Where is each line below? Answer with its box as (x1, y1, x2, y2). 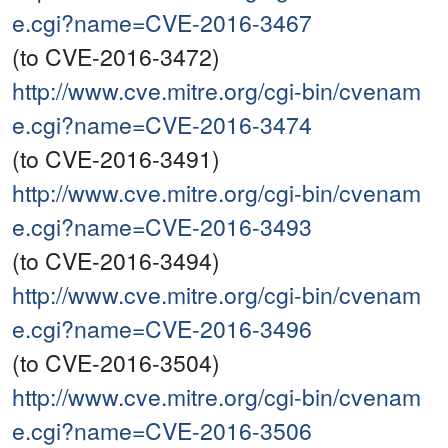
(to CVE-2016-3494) (12, 244, 220, 278)
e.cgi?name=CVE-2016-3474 (12, 108, 312, 142)
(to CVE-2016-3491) (12, 142, 220, 176)
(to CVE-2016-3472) (12, 40, 220, 74)
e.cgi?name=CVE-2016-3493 (12, 210, 312, 244)
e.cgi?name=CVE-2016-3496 (12, 312, 312, 346)
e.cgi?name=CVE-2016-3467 (12, 6, 312, 40)
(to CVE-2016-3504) (12, 346, 220, 380)
